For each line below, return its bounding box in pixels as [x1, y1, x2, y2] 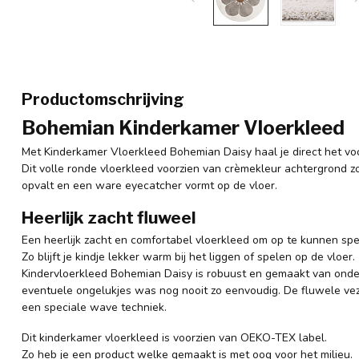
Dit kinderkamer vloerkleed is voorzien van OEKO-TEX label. [22, 329, 327, 345]
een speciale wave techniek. [22, 299, 167, 315]
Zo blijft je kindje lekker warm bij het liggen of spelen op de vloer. [22, 248, 355, 264]
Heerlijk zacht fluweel [22, 207, 196, 228]
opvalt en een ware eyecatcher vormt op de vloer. [22, 178, 280, 193]
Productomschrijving [22, 90, 184, 109]
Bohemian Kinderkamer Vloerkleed [22, 116, 345, 139]
